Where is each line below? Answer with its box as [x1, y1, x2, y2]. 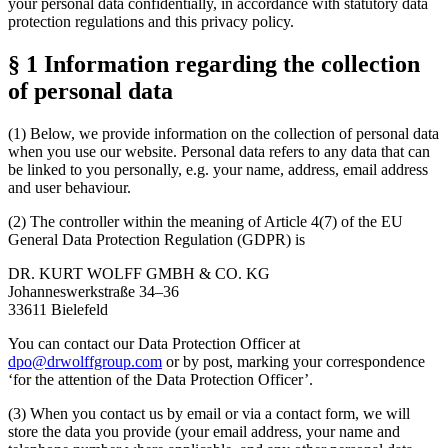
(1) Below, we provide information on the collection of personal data [8, 124, 439, 142]
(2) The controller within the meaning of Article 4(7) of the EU [8, 212, 403, 230]
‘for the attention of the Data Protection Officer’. [8, 370, 313, 388]
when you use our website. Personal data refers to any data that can [8, 142, 430, 160]
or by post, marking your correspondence [162, 352, 425, 370]
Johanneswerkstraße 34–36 [8, 282, 179, 300]
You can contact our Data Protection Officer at [8, 334, 300, 352]
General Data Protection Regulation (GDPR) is [8, 230, 305, 248]
